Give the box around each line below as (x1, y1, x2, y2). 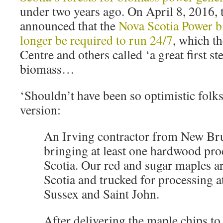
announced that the (20, 17, 118, 34)
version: (20, 101, 61, 118)
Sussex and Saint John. (44, 185, 159, 202)
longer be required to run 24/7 (20, 31, 173, 48)
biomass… (20, 60, 75, 77)
